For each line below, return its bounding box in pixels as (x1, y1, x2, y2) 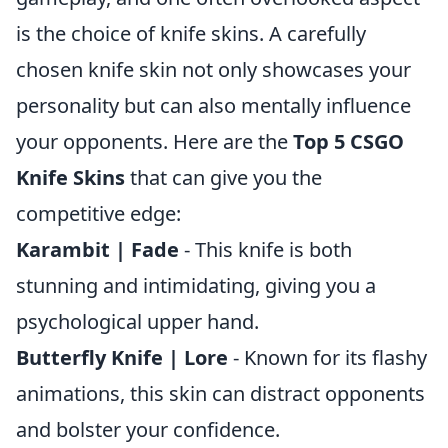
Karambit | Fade (16, 236, 179, 263)
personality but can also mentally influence (16, 92, 411, 119)
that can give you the (125, 164, 322, 191)
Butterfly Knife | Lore (16, 344, 228, 371)
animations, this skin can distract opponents (16, 380, 425, 407)
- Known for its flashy (228, 344, 427, 371)
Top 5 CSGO (293, 128, 404, 155)
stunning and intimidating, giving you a (16, 272, 376, 299)
